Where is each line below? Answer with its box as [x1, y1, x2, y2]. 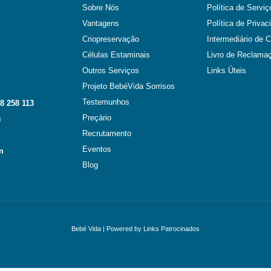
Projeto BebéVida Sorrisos [82, 82, 175, 91]
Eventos [82, 145, 111, 154]
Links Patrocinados [143, 224, 200, 232]
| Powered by [101, 224, 143, 232]
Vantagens [82, 19, 119, 28]
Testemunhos [82, 97, 129, 106]
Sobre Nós [82, 3, 119, 12]
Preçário [82, 113, 111, 122]
